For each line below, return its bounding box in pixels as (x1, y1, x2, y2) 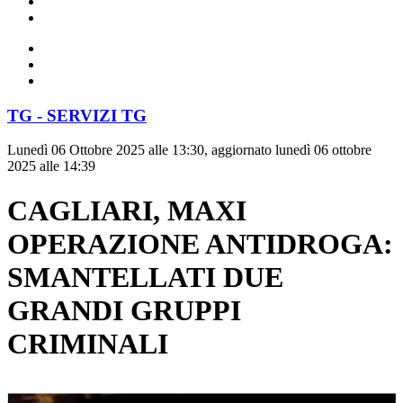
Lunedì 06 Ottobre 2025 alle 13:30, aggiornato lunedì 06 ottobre (7, 142, 372, 158)
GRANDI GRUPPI (7, 293, 241, 327)
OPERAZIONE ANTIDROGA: (7, 227, 393, 260)
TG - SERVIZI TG (7, 105, 147, 125)
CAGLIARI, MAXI (7, 193, 246, 227)
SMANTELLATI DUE (7, 260, 283, 293)
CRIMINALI (7, 327, 168, 360)
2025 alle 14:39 (7, 158, 95, 175)
